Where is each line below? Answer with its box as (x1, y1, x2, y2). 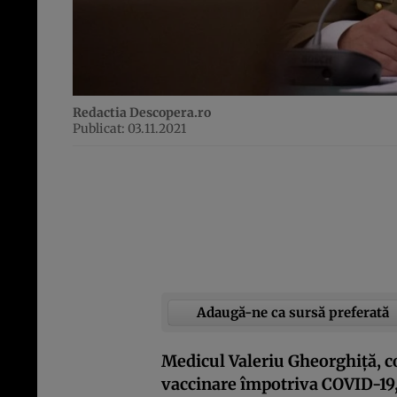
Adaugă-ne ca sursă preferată (197, 303, 389, 321)
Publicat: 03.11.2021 (73, 121, 186, 137)
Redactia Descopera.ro (73, 105, 211, 121)
